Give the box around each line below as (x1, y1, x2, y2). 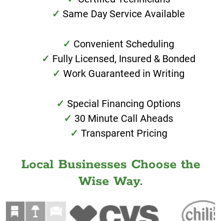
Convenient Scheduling (74, 38, 174, 50)
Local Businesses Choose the (21, 156, 200, 173)
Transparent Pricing (80, 127, 167, 140)
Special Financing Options (67, 98, 181, 110)
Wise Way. (78, 173, 143, 190)
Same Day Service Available (63, 8, 185, 20)
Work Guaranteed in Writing (63, 68, 184, 80)
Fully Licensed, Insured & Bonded (52, 53, 195, 65)
